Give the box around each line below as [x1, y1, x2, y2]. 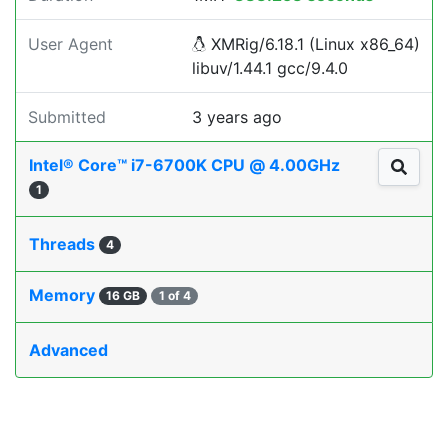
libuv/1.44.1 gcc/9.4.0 [192, 58, 348, 78]
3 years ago [192, 107, 282, 127]
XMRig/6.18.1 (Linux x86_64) [206, 34, 420, 54]
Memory [29, 285, 99, 305]
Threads [29, 234, 99, 254]
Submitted [28, 107, 106, 127]
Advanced [29, 340, 108, 360]
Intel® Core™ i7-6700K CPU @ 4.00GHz [29, 155, 344, 175]
